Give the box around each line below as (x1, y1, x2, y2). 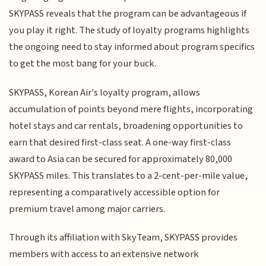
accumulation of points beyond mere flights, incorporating (9, 102, 254, 116)
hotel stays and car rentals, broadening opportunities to (9, 118, 243, 133)
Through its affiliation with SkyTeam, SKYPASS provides (9, 230, 238, 245)
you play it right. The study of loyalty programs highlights (9, 23, 250, 38)
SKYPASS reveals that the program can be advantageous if (9, 7, 247, 21)
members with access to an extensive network (9, 247, 199, 262)
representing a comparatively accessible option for (9, 185, 220, 199)
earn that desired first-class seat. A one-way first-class (9, 135, 232, 150)
